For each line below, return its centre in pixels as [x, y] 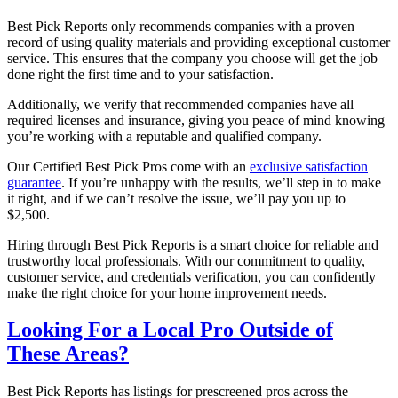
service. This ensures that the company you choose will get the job [192, 58]
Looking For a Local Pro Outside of [170, 330]
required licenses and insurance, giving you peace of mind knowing [196, 120]
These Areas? [68, 354]
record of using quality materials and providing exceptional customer [199, 42]
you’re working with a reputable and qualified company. [164, 136]
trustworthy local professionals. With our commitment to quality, [186, 260]
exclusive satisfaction [309, 166]
